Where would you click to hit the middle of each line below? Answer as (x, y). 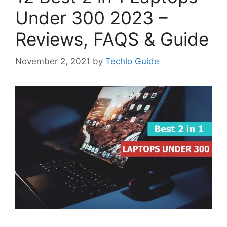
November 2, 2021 (53, 62)
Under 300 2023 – (91, 17)
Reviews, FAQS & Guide (112, 39)
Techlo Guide (132, 62)
